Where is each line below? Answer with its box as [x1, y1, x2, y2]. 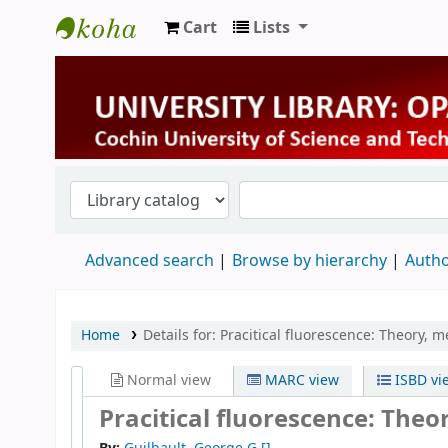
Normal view [123, 369, 211, 391]
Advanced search [85, 248, 214, 273]
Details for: [142, 324, 220, 346]
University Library [56, 48, 218, 77]
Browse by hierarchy [232, 248, 387, 273]
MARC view [261, 369, 340, 391]
